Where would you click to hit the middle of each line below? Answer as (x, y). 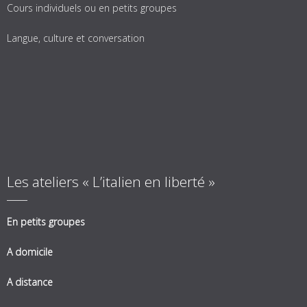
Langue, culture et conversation (76, 38)
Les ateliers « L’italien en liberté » (111, 181)
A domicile (30, 252)
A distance (30, 282)
